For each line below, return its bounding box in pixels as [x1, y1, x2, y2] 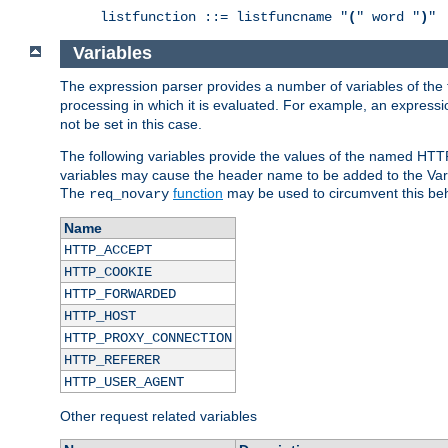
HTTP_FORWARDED [63, 286, 176, 303]
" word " [356, 8, 420, 25]
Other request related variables [60, 408, 257, 425]
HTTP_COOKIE [63, 264, 152, 281]
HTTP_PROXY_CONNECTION [63, 330, 232, 347]
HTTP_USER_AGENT [63, 374, 184, 391]
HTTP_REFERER [63, 352, 160, 369]
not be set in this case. [60, 116, 202, 133]
